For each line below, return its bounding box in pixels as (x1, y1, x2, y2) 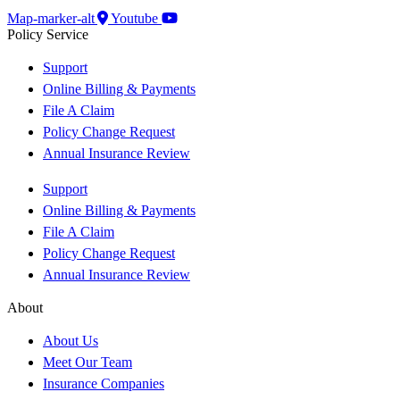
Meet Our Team (43, 354, 132, 371)
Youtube (111, 11, 158, 27)
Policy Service (7, 27, 88, 43)
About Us (43, 333, 98, 349)
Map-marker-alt (7, 11, 95, 27)
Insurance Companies (43, 376, 164, 392)
